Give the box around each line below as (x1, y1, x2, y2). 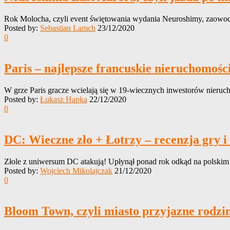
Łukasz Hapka (40, 94, 87, 104)
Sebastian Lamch (40, 24, 95, 33)
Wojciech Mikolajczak (40, 166, 112, 175)
